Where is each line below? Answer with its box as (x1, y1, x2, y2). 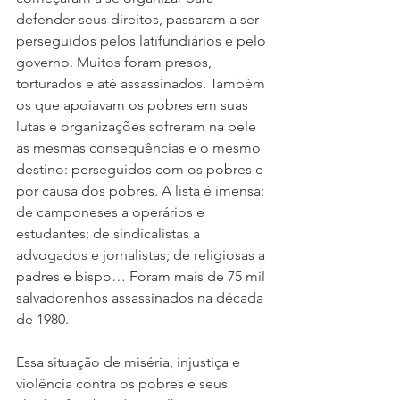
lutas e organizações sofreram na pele (16, 118, 260, 136)
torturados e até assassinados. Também (16, 75, 269, 93)
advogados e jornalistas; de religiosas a (16, 246, 269, 264)
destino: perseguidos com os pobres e (16, 161, 267, 179)
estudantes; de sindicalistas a (16, 225, 204, 243)
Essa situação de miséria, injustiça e (16, 354, 244, 371)
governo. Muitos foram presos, (16, 54, 215, 71)
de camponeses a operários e (16, 204, 208, 221)
